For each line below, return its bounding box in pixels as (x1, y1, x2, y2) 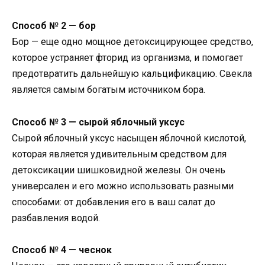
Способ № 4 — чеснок (12, 244, 112, 256)
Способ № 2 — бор (12, 20, 96, 32)
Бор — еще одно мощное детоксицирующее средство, (12, 36, 253, 48)
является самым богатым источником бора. (12, 84, 205, 96)
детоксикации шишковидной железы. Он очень (12, 164, 225, 176)
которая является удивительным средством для (12, 148, 227, 160)
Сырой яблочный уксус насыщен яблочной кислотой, (12, 132, 246, 144)
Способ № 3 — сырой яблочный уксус (12, 116, 185, 128)
